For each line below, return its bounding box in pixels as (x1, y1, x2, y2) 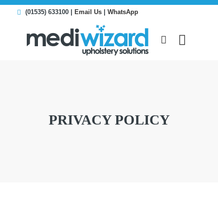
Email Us (74, 8, 102, 16)
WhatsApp (108, 8, 138, 16)
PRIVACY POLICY (48, 111, 170, 127)
